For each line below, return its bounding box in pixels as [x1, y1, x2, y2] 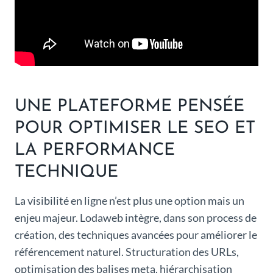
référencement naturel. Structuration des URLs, [15, 245, 239, 259]
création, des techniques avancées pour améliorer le [15, 228, 257, 242]
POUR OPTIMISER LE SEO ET [15, 120, 255, 138]
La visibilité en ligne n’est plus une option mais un [15, 194, 244, 208]
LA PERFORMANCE [15, 142, 175, 160]
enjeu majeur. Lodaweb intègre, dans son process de [15, 211, 257, 225]
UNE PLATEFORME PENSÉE [15, 98, 244, 116]
